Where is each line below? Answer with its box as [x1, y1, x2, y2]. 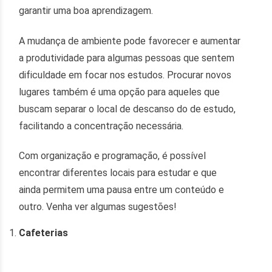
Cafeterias [19, 226, 69, 239]
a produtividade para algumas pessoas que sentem [19, 52, 235, 64]
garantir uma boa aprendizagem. [19, 4, 154, 16]
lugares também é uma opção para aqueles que [19, 86, 220, 98]
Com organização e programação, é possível [19, 150, 206, 162]
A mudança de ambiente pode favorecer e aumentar [19, 35, 241, 47]
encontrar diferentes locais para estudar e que [19, 167, 217, 179]
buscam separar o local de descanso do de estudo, [19, 103, 236, 115]
